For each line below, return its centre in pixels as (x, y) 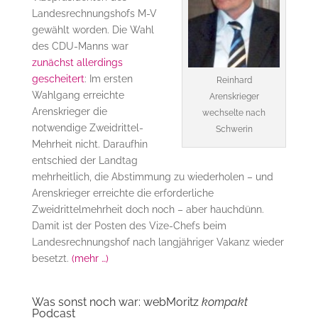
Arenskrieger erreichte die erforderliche (122, 193)
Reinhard (234, 81)
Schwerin (234, 130)
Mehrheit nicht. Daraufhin (89, 144)
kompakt (224, 302)
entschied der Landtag (84, 161)
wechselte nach (234, 113)
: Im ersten (108, 79)
